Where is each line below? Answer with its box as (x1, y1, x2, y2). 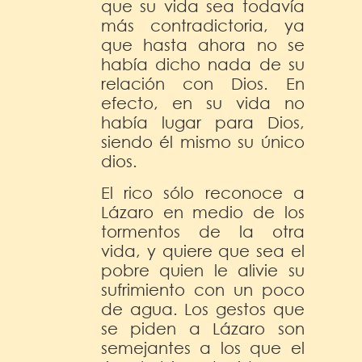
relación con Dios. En (101, 74, 305, 93)
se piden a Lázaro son (101, 318, 305, 338)
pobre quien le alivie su (101, 260, 305, 280)
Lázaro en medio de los (101, 202, 305, 221)
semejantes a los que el (101, 338, 305, 357)
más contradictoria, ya (101, 15, 305, 35)
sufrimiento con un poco (101, 280, 305, 299)
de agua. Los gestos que (101, 299, 305, 318)
